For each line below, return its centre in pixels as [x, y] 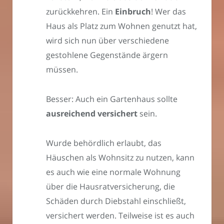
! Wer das [168, 12]
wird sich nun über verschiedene [107, 41]
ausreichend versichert [92, 114]
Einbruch [133, 12]
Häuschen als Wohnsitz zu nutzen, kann [120, 157]
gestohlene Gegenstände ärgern [107, 55]
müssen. [62, 70]
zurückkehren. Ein [80, 12]
